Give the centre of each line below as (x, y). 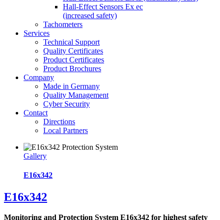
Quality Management (76, 95)
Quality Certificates (73, 51)
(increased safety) (90, 15)
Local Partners (66, 130)
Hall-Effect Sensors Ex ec (103, 7)
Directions (59, 122)
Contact (36, 113)
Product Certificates (74, 60)
